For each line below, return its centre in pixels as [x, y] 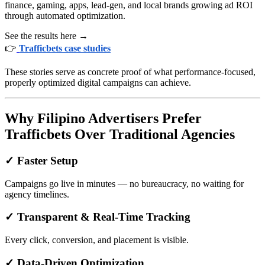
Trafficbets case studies [65, 49]
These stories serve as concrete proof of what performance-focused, [130, 72]
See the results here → [46, 36]
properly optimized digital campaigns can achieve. [98, 83]
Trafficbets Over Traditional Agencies [120, 135]
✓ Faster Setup [41, 161]
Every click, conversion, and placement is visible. [97, 240]
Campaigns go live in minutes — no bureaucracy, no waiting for [124, 183]
